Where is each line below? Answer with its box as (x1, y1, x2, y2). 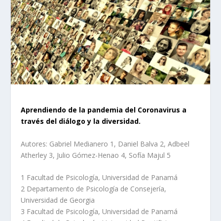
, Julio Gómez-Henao (53, 150, 121, 160)
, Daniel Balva (114, 139, 160, 148)
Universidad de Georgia (21, 195, 95, 205)
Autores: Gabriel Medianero (21, 139, 110, 148)
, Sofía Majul (125, 150, 167, 160)
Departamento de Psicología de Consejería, (25, 184, 167, 194)
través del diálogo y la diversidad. (21, 116, 141, 126)
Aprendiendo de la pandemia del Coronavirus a (21, 105, 187, 115)
